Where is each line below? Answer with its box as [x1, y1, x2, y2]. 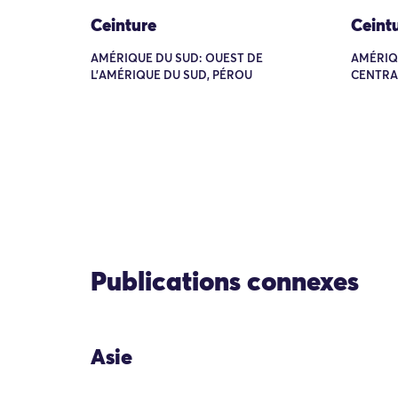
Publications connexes [91, 270, 359, 297]
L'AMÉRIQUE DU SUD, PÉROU [91, 69, 252, 82]
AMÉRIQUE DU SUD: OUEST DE [91, 52, 263, 65]
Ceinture [91, 17, 156, 35]
